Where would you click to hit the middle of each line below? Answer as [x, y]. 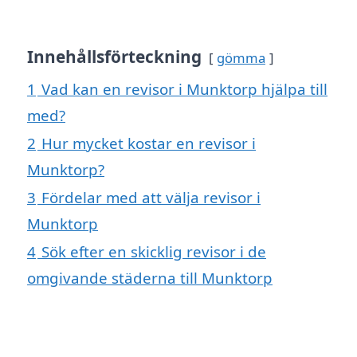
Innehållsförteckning [114, 56]
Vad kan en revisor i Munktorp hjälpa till [184, 88]
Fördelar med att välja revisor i [151, 197]
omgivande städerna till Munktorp [150, 277]
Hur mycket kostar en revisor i [149, 143]
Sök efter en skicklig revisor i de [154, 251]
